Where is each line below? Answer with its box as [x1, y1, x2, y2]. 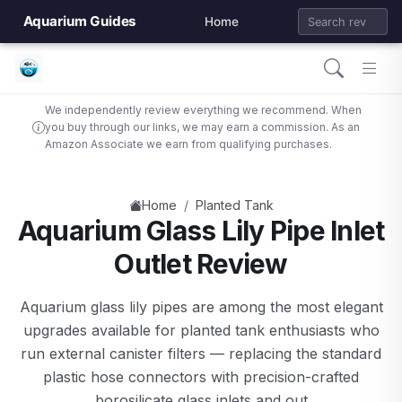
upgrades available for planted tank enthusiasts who [22, 321, 380, 339]
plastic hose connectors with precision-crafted [43, 368, 359, 386]
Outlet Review [114, 248, 288, 280]
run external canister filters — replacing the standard [21, 345, 381, 363]
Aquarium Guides [22, 13, 137, 30]
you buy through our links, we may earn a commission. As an [45, 120, 360, 134]
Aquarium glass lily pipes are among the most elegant [19, 298, 383, 316]
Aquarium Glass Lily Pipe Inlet [17, 214, 385, 247]
